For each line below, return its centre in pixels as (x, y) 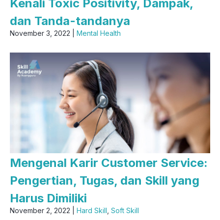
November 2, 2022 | (43, 210)
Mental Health (99, 33)
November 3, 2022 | (43, 33)
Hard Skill (92, 210)
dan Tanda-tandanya (70, 21)
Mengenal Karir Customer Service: (109, 163)
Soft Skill (125, 210)
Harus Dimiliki (48, 198)
